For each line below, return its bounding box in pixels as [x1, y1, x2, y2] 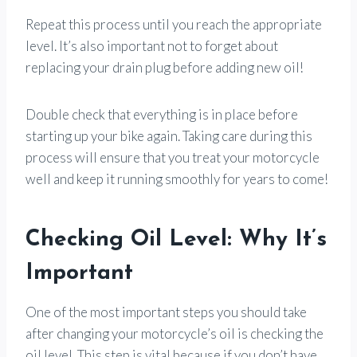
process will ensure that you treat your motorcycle [25, 148, 320, 166]
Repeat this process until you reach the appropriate [25, 15, 322, 33]
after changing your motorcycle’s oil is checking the [25, 324, 324, 342]
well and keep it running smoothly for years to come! [25, 170, 328, 187]
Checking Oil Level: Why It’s [25, 228, 327, 251]
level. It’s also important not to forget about [25, 37, 278, 54]
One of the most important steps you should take [25, 303, 307, 320]
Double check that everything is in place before [25, 105, 298, 123]
